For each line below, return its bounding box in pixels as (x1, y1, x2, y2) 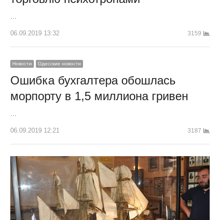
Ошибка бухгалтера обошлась (10, 73, 176, 87)
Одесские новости (37, 60, 81, 66)
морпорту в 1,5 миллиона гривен (10, 89, 188, 103)
